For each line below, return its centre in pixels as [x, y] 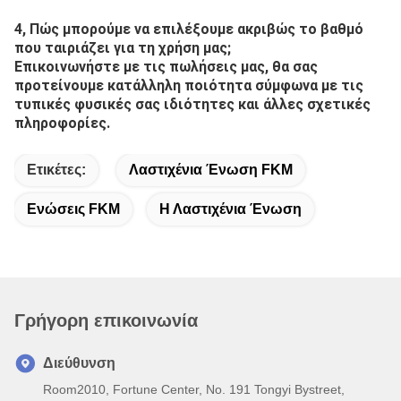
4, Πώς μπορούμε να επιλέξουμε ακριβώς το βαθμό [189, 15]
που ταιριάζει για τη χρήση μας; [123, 34]
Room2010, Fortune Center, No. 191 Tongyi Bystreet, [194, 375]
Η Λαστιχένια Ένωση [230, 195]
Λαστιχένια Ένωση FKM [211, 155]
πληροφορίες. [62, 109]
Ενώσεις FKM [73, 195]
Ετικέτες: [56, 155]
